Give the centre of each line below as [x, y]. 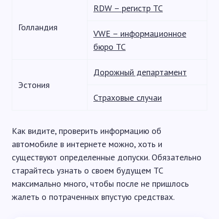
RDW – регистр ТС [128, 8]
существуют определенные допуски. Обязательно [107, 157]
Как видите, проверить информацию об [87, 131]
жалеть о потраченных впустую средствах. [93, 197]
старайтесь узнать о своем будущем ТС [88, 170]
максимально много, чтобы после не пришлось [100, 183]
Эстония [34, 85]
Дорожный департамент [140, 72]
